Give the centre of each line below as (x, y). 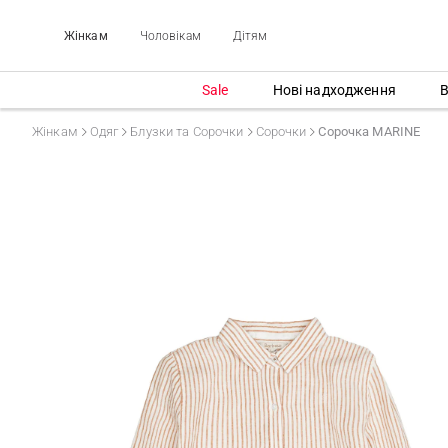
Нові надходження (334, 89)
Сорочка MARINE (369, 131)
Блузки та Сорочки (187, 131)
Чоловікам (170, 35)
